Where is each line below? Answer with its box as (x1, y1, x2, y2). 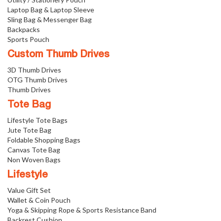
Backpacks (7, 25, 40, 34)
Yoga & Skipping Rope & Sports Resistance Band (7, 206, 156, 214)
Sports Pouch (7, 35, 49, 43)
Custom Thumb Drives (7, 50, 110, 59)
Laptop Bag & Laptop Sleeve (7, 5, 94, 14)
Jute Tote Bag (7, 126, 51, 134)
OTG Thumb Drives (7, 75, 68, 84)
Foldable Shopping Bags (7, 136, 80, 144)
